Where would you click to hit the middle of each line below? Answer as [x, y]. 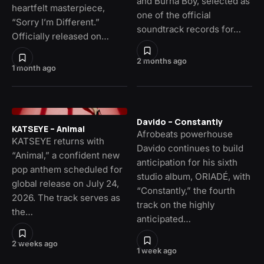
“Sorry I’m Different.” [56, 22]
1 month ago [34, 68]
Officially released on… [60, 37]
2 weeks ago [35, 244]
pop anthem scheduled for [67, 170]
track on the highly [176, 205]
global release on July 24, [65, 184]
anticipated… [164, 219]
